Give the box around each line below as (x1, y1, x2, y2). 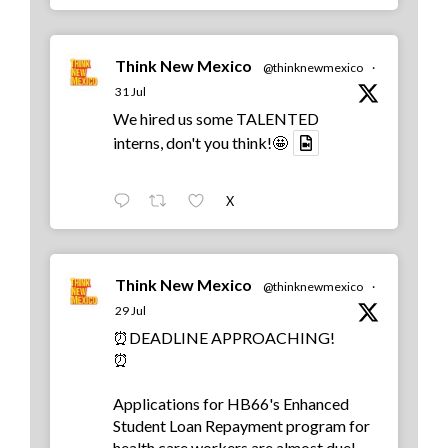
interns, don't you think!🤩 (113, 132, 288, 152)
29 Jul (115, 302, 146, 318)
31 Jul (115, 83, 146, 99)
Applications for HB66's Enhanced (113, 393, 349, 413)
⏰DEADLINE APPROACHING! (113, 327, 335, 347)
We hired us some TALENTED (113, 108, 319, 128)
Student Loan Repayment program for (113, 415, 370, 435)
